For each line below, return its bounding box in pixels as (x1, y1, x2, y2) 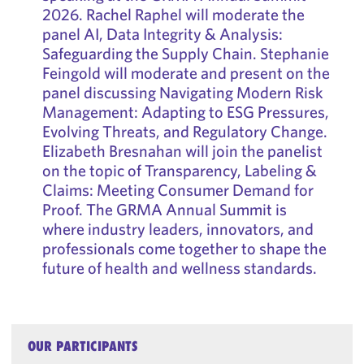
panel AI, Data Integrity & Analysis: (41, 24, 283, 44)
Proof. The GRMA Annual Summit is (41, 199, 287, 219)
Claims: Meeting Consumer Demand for (41, 180, 314, 200)
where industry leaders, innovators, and (41, 219, 314, 239)
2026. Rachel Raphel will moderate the (41, 4, 305, 24)
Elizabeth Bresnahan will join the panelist (41, 141, 323, 161)
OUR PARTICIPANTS (28, 338, 139, 354)
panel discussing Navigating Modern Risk (41, 82, 323, 102)
